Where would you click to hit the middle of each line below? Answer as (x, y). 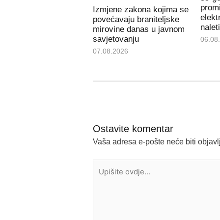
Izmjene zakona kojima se (140, 10)
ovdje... (105, 177)
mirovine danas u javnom (138, 29)
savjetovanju (116, 39)
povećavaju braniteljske (136, 20)
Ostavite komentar (133, 129)
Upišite (104, 165)
